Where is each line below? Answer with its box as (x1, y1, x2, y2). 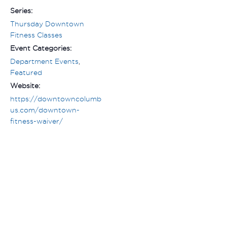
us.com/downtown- (10, 106, 80, 115)
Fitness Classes (10, 31, 62, 40)
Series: (10, 7, 32, 15)
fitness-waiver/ (10, 117, 63, 126)
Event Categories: (10, 44, 71, 53)
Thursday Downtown (10, 20, 84, 28)
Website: (10, 82, 40, 90)
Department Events (10, 57, 79, 66)
